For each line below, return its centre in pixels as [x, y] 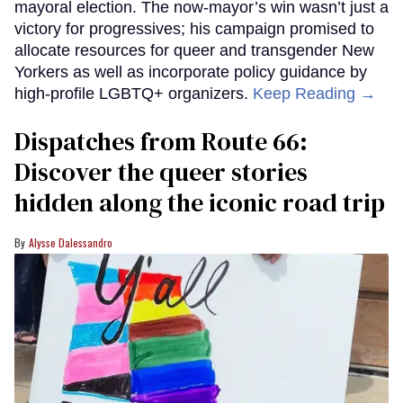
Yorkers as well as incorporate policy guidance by [191, 72]
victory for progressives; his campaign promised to [194, 29]
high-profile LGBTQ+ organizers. [134, 94]
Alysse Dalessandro [71, 243]
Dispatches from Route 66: [161, 142]
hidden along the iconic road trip [200, 203]
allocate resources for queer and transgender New [194, 51]
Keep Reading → [314, 94]
